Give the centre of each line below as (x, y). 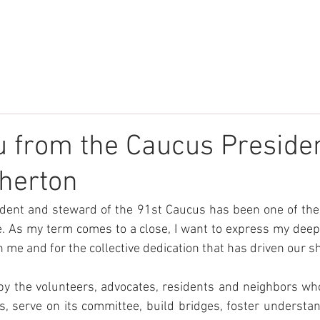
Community (175, 21)
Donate (286, 21)
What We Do (99, 21)
